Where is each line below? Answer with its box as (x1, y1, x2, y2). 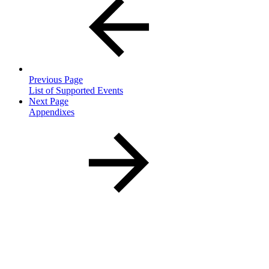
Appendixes (29, 106, 74, 117)
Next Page (29, 95, 68, 106)
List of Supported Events (29, 85, 123, 95)
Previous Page (29, 74, 83, 85)
